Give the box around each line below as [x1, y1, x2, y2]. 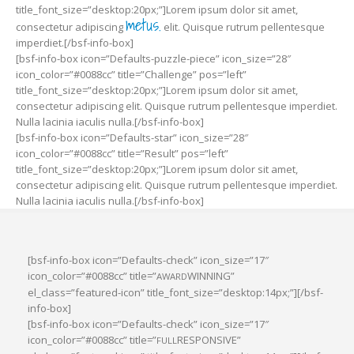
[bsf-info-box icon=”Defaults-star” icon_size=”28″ [16, 130, 248, 145]
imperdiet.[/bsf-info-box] [16, 35, 134, 50]
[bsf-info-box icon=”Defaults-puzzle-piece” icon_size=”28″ [16, 51, 291, 66]
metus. [126, 11, 161, 38]
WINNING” [187, 268, 235, 283]
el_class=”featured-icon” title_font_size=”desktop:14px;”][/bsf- [28, 284, 323, 299]
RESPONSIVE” [177, 332, 241, 347]
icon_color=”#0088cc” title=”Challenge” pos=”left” [16, 66, 247, 81]
